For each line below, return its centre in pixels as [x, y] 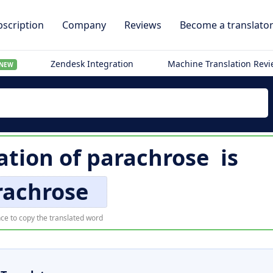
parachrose [148, 158]
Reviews [143, 25]
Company [84, 25]
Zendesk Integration [92, 64]
